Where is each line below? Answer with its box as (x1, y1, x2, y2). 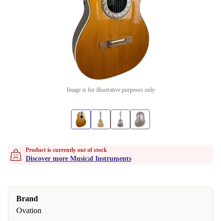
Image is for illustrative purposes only (66, 86, 155, 93)
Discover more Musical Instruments (26, 155, 131, 162)
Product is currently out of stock (26, 147, 107, 153)
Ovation (16, 206, 41, 215)
